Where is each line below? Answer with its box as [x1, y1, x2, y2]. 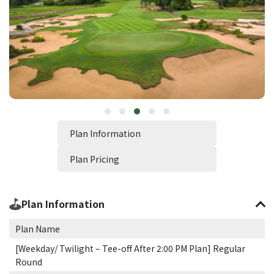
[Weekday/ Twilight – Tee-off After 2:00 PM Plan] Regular [15, 242, 245, 254]
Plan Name [15, 223, 60, 235]
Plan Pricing [70, 153, 119, 165]
